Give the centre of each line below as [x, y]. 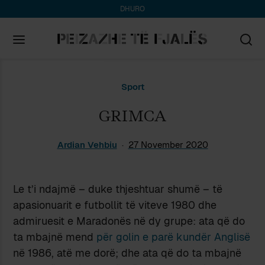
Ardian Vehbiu [87, 144]
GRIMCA [132, 116]
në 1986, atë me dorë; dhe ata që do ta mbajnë [127, 253]
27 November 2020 [168, 144]
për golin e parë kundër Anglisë [174, 237]
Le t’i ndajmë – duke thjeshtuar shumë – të [118, 189]
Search [31, 82]
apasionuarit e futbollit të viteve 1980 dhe [115, 205]
